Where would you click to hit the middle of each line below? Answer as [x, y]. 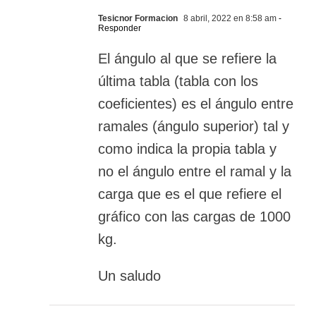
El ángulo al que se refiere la [187, 59]
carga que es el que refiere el [190, 194]
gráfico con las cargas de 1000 [194, 217]
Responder [120, 29]
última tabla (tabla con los [178, 81]
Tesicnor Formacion [138, 19]
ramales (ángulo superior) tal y [194, 127]
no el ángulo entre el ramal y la [195, 172]
